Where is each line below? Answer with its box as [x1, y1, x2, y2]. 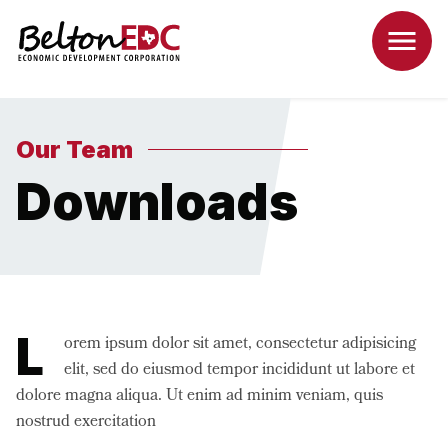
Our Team [15, 134, 133, 164]
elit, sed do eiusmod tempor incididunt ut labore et [63, 356, 415, 384]
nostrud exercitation [15, 408, 156, 436]
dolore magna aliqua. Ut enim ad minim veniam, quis [15, 382, 383, 410]
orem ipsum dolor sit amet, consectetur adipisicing [63, 330, 416, 358]
